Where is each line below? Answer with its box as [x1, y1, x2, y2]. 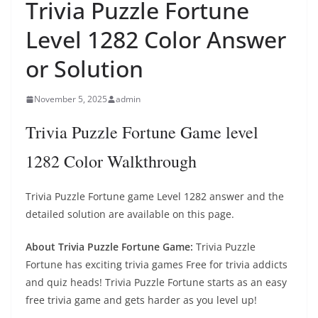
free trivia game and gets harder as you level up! [26, 293, 257, 307]
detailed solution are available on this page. [26, 207, 234, 221]
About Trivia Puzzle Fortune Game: [26, 240, 193, 253]
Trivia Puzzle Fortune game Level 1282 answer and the [26, 190, 284, 203]
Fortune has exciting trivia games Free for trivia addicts [26, 258, 287, 271]
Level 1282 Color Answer [26, 24, 286, 55]
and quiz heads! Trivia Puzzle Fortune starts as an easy [26, 275, 287, 289]
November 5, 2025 [34, 93, 107, 105]
